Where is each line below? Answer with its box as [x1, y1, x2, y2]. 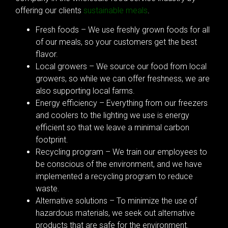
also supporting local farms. [36, 86, 135, 96]
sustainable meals [83, 6, 148, 15]
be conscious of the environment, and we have [36, 159, 202, 169]
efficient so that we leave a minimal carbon [36, 123, 189, 133]
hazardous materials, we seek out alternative [36, 208, 195, 218]
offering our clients [15, 6, 83, 15]
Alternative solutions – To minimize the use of [36, 196, 197, 206]
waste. [36, 184, 60, 194]
